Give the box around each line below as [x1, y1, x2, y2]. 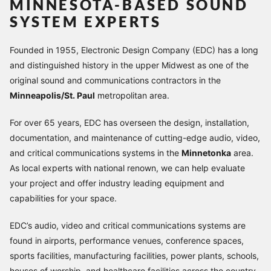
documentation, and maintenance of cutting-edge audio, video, [10, 132, 260, 143]
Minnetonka [181, 147, 231, 158]
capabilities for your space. [10, 192, 117, 203]
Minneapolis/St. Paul [10, 90, 95, 100]
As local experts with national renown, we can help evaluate [10, 162, 245, 173]
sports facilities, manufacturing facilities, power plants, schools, [10, 250, 259, 261]
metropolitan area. [95, 90, 169, 100]
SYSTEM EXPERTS [10, 12, 162, 30]
